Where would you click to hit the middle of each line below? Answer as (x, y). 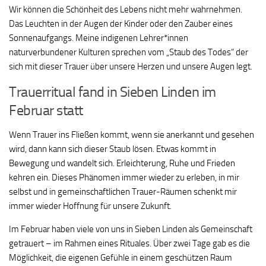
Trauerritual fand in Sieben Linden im (113, 92)
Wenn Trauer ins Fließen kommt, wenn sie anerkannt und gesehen (132, 135)
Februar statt (46, 110)
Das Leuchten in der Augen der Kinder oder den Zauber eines (121, 24)
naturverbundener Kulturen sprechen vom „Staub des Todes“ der (129, 53)
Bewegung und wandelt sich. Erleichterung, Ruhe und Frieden (122, 164)
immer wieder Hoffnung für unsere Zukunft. (90, 206)
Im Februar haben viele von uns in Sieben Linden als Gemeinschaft (131, 229)
